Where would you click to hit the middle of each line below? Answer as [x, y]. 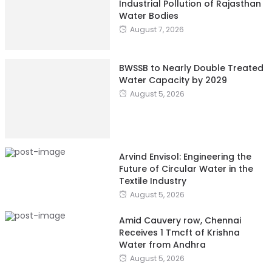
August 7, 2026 [157, 29]
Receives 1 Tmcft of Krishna [179, 232]
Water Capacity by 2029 [173, 80]
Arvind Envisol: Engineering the [185, 156]
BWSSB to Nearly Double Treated [191, 68]
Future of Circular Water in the [186, 168]
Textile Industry [152, 181]
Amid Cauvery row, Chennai [180, 220]
